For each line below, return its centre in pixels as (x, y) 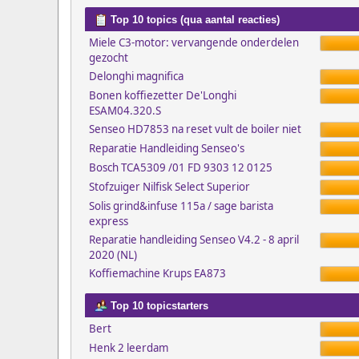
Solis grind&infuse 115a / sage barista (181, 206)
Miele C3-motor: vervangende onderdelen (194, 42)
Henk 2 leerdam (128, 348)
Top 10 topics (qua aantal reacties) (193, 20)
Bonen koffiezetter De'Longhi (162, 95)
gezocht (108, 58)
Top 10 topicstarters (157, 306)
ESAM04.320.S (125, 111)
